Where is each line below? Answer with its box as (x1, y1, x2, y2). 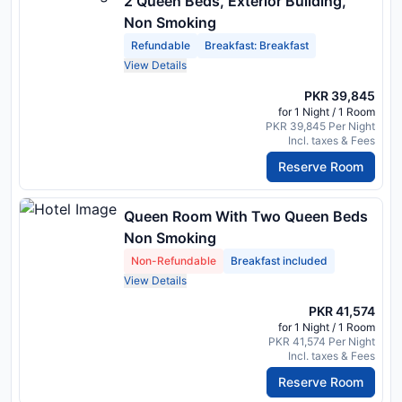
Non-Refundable (131, 254, 216, 268)
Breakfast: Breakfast (205, 39, 309, 53)
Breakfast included (231, 254, 328, 268)
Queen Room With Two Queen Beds (124, 207, 368, 226)
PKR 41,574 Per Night (268, 335, 375, 349)
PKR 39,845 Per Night (266, 119, 375, 134)
